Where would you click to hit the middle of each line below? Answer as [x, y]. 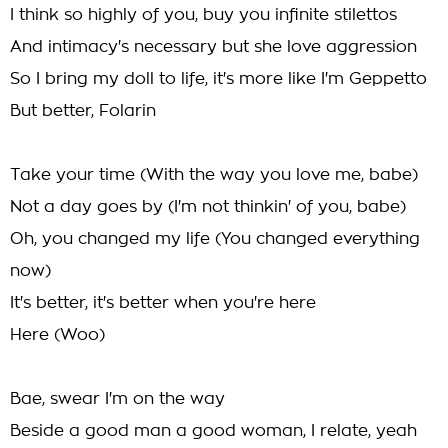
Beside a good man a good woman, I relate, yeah [213, 431]
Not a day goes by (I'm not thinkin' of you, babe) [208, 207]
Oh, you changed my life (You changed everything [215, 239]
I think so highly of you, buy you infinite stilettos [203, 15]
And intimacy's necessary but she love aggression [213, 47]
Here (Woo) [57, 335]
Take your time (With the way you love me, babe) [214, 175]
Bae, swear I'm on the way [117, 399]
